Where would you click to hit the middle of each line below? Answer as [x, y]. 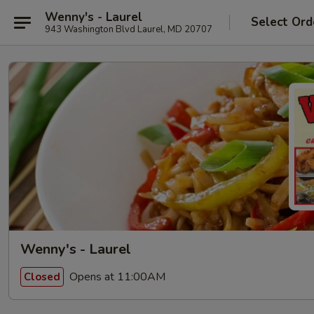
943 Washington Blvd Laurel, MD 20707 [129, 29]
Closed [42, 277]
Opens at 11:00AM [116, 277]
